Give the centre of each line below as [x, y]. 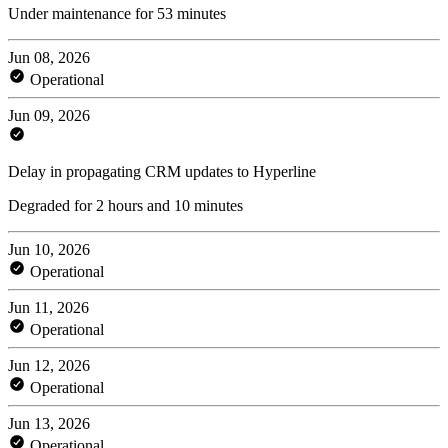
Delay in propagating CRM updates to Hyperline [162, 171]
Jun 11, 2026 [48, 307]
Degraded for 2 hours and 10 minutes [125, 205]
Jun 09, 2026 [49, 115]
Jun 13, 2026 [49, 423]
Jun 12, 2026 [49, 365]
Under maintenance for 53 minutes [117, 13]
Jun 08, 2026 [49, 57]
